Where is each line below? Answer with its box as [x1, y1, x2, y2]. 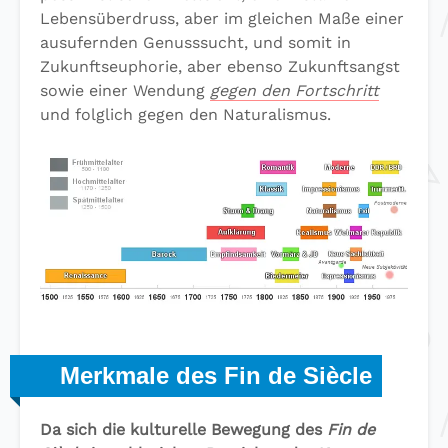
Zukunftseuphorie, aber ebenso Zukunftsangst [40, 57, 400, 76]
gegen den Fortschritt [210, 81, 379, 100]
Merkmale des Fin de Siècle [60, 361, 372, 389]
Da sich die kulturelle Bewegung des [40, 419, 327, 439]
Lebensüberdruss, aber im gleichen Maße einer [40, 9, 404, 28]
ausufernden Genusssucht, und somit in [40, 33, 351, 52]
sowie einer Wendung [40, 81, 210, 100]
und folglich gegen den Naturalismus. [40, 105, 331, 124]
